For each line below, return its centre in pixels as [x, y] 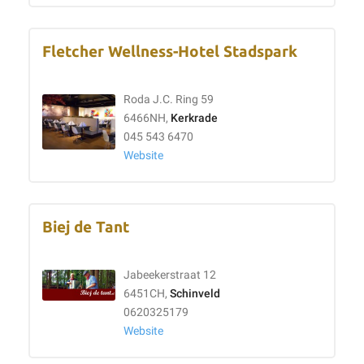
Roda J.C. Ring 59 [169, 100]
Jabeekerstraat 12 [170, 275]
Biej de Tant [86, 227]
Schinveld [195, 294]
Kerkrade [194, 118]
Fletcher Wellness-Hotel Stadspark [170, 52]
